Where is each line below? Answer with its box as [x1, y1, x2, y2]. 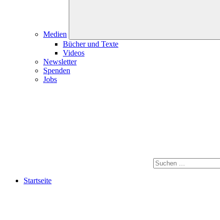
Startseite [24, 176, 52, 185]
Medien [43, 30, 67, 38]
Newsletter [43, 57, 77, 66]
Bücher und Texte [63, 40, 118, 48]
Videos [63, 49, 84, 57]
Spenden [43, 66, 70, 75]
